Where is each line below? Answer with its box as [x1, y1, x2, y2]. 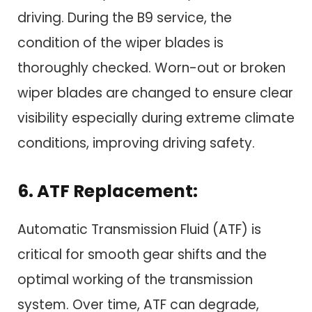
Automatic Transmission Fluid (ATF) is [17, 219, 261, 239]
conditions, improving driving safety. [17, 134, 255, 153]
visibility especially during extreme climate [17, 109, 295, 128]
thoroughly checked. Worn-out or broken [17, 58, 286, 78]
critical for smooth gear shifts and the [17, 244, 267, 264]
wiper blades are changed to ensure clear [17, 84, 293, 103]
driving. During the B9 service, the [17, 8, 232, 28]
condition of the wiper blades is [17, 33, 224, 53]
